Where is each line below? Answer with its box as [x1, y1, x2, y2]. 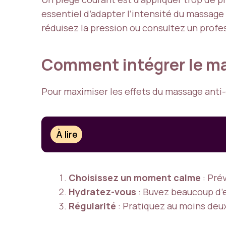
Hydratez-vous [69, 186, 136, 198]
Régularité [69, 200, 116, 212]
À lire [56, 128, 78, 141]
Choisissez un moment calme [69, 172, 201, 184]
